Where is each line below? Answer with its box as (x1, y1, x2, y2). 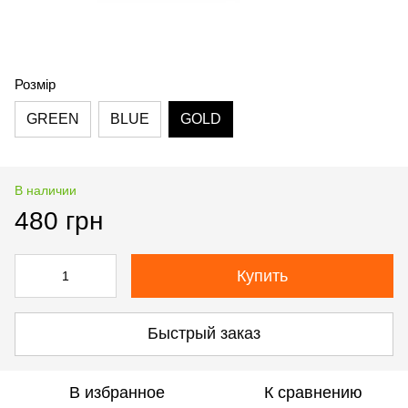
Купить (237, 266, 288, 285)
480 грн (15, 206, 103, 235)
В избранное (68, 382, 165, 402)
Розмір (15, 76, 56, 92)
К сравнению (264, 382, 362, 402)
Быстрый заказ (148, 324, 260, 343)
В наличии (15, 182, 76, 198)
